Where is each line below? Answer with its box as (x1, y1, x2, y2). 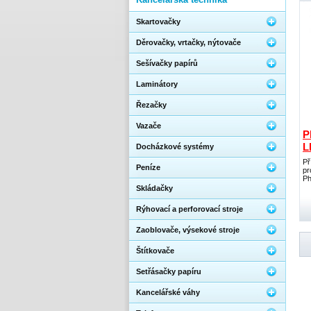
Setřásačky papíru (136, 267, 201, 276)
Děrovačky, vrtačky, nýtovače (136, 38, 241, 47)
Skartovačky (136, 17, 180, 26)
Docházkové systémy (136, 142, 214, 151)
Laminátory (136, 80, 178, 88)
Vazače (136, 121, 161, 130)
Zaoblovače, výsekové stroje (136, 226, 239, 234)
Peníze (136, 163, 160, 171)
